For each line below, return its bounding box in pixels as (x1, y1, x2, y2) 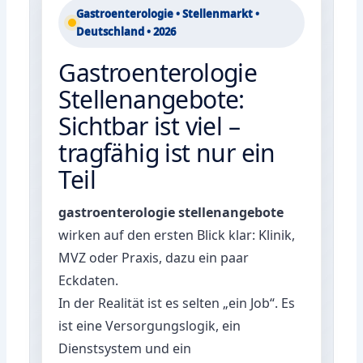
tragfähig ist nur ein (58, 135, 275, 169)
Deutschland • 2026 (76, 23, 177, 39)
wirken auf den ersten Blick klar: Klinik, (58, 225, 296, 244)
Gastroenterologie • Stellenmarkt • (76, 6, 260, 21)
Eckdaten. (58, 271, 119, 289)
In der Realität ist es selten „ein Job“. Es (58, 293, 296, 312)
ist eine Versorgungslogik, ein (58, 316, 241, 335)
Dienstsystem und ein (58, 339, 192, 357)
